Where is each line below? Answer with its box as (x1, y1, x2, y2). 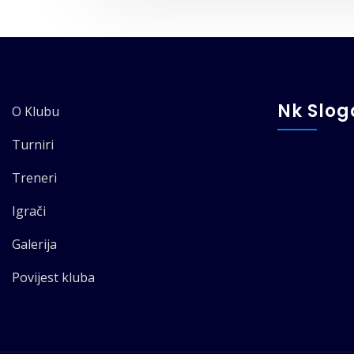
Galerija (12, 235, 57, 254)
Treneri (12, 169, 57, 187)
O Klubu (12, 103, 59, 121)
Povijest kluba (12, 269, 95, 287)
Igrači (12, 202, 46, 220)
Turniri (12, 136, 54, 154)
